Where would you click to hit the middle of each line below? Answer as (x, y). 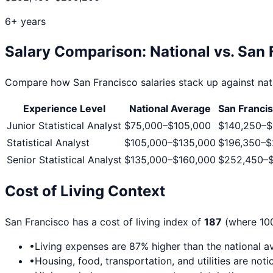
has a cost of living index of (137, 222)
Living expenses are (82, 246)
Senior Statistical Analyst (64, 159)
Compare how (39, 82)
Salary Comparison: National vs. (121, 51)
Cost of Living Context (85, 191)
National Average (170, 108)
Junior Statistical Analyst (64, 125)
